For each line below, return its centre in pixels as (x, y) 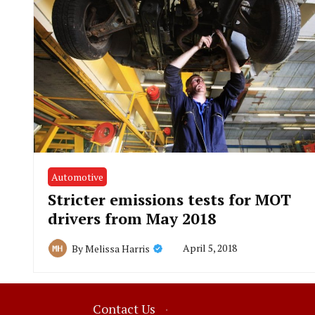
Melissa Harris (117, 248)
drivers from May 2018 (132, 219)
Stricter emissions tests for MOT (169, 200)
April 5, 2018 (210, 248)
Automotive (77, 177)
